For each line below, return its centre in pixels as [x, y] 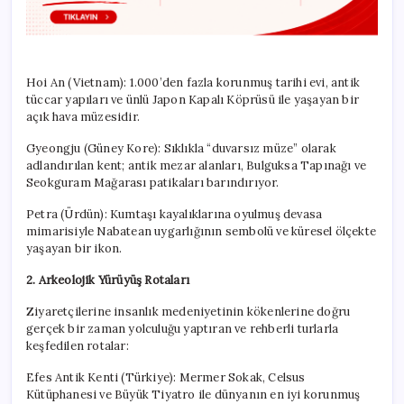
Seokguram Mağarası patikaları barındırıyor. [153, 182]
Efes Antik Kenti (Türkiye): [103, 377]
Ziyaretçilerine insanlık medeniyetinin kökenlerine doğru [188, 311]
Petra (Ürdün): [68, 214]
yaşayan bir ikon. [74, 248]
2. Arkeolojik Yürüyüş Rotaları [108, 280]
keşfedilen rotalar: [78, 345]
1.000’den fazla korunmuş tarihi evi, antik [245, 82]
